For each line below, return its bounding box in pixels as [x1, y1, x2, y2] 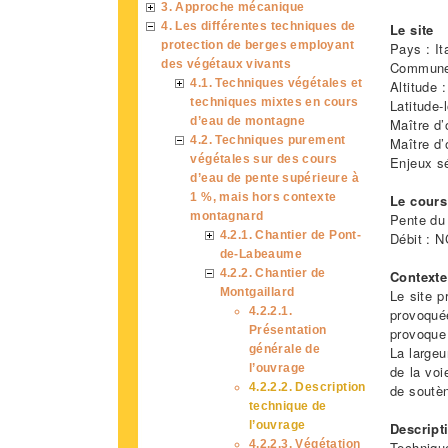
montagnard [190, 208, 264, 222]
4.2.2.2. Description [248, 379, 366, 393]
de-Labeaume [219, 246, 302, 260]
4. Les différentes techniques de [161, 18, 356, 32]
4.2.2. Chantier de [219, 265, 326, 279]
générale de [248, 341, 321, 355]
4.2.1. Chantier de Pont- [219, 227, 362, 241]
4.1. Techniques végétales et [190, 75, 363, 89]
